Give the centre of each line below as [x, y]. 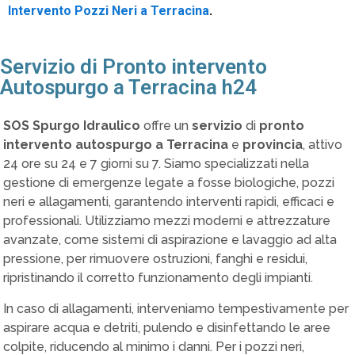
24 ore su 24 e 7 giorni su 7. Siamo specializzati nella [156, 164]
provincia [273, 145]
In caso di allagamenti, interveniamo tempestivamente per [176, 309]
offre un [166, 126]
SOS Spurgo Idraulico [72, 126]
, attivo [323, 145]
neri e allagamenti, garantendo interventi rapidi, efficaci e [169, 202]
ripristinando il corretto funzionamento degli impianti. [158, 278]
